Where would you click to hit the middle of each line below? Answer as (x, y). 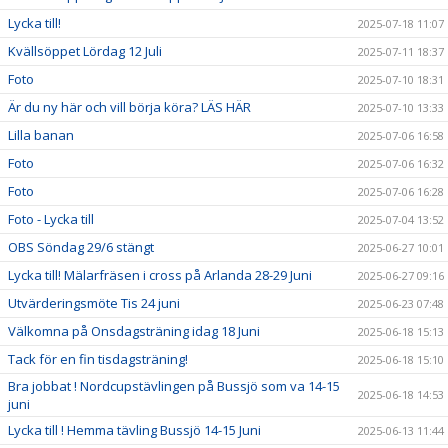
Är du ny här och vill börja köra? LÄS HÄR (129, 106)
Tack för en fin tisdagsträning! (98, 358)
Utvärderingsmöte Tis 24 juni (94, 302)
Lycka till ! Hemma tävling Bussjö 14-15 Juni (134, 429)
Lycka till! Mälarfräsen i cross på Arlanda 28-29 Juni (160, 274)
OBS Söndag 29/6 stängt (81, 246)
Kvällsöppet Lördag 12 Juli (85, 50)
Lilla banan (41, 134)
